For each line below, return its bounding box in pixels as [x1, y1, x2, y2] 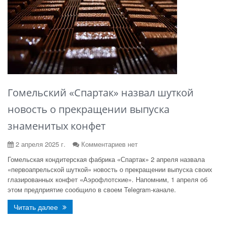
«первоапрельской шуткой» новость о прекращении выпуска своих [8, 164, 212, 174]
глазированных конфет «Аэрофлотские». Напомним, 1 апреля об [8, 175, 207, 184]
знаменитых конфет [8, 119, 105, 133]
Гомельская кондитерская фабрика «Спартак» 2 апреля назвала [8, 154, 205, 164]
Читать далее [14, 202, 60, 212]
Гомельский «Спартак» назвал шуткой [8, 86, 194, 99]
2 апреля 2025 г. [14, 139, 66, 149]
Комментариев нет [81, 139, 138, 149]
